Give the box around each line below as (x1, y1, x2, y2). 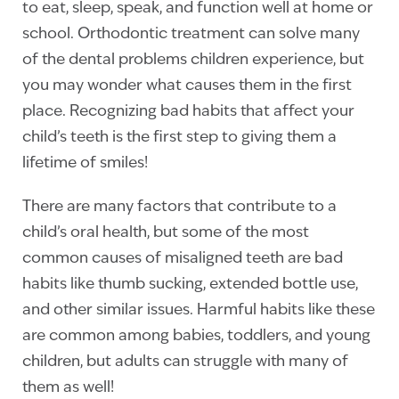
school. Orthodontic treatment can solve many (22, 27, 360, 43)
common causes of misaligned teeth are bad (22, 251, 343, 267)
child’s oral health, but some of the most (22, 225, 309, 241)
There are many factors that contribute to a (22, 199, 337, 216)
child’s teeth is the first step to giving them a (22, 130, 337, 146)
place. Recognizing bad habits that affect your (22, 104, 354, 120)
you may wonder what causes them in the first (22, 78, 352, 94)
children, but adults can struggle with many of (22, 354, 348, 370)
